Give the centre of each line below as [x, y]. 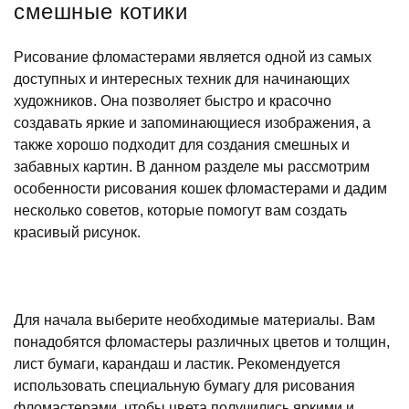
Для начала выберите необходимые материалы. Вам [194, 320]
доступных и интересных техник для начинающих [182, 79]
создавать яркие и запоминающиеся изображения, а [192, 122]
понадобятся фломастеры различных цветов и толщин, [202, 341]
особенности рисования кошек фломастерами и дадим [200, 188]
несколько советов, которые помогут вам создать [180, 210]
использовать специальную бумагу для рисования [184, 385]
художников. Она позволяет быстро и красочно [173, 100]
